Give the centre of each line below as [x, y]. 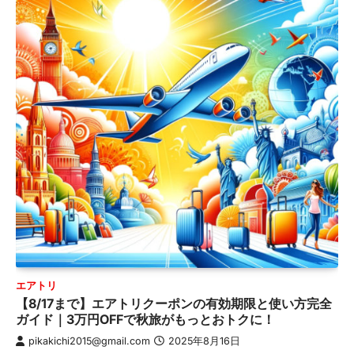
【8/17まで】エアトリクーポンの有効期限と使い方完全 [174, 303]
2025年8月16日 [204, 341]
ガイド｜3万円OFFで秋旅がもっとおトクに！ [145, 319]
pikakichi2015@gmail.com [89, 341]
